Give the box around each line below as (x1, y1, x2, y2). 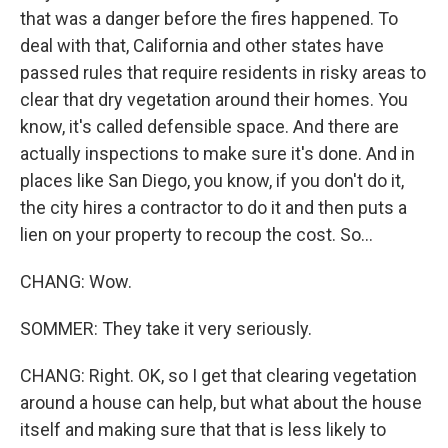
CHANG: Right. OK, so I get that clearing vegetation (20, 365, 417, 386)
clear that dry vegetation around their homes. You (20, 89, 408, 110)
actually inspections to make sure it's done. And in (20, 143, 415, 164)
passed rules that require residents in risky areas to (20, 62, 426, 83)
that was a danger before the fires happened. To (20, 8, 398, 29)
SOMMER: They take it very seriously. (20, 318, 312, 339)
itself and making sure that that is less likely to (20, 419, 386, 440)
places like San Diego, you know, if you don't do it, (20, 170, 404, 191)
